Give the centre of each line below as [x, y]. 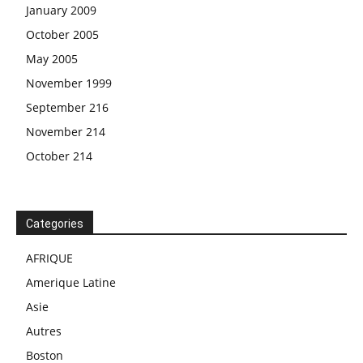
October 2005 [62, 34]
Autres [44, 331]
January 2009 [61, 10]
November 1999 [69, 83]
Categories [55, 223]
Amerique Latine [71, 282]
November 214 [66, 131]
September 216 [67, 107]
